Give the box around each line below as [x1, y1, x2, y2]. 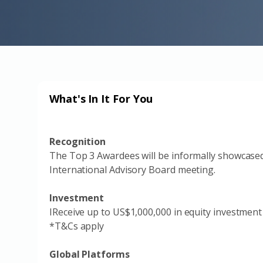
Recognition [49, 135, 106, 148]
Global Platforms [49, 248, 130, 261]
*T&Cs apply [49, 220, 104, 232]
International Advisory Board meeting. [49, 163, 218, 176]
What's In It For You [49, 92, 153, 106]
